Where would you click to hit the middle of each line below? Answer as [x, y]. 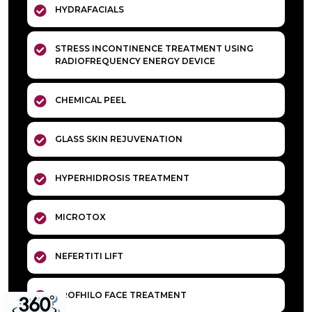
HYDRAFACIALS [89, 9]
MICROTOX [80, 217]
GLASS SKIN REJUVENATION [119, 139]
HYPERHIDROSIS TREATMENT [122, 178]
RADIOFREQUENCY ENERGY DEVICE [135, 61]
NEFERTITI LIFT [89, 256]
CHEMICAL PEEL [91, 100]
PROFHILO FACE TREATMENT [121, 295]
